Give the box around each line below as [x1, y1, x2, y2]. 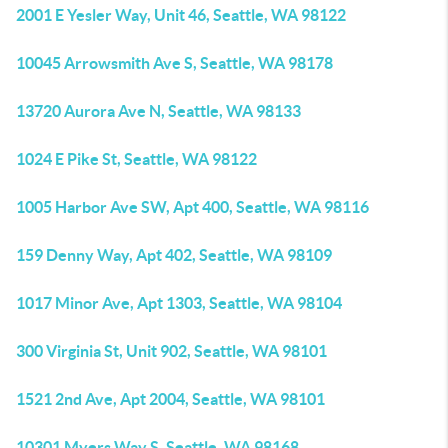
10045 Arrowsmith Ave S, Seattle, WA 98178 [16, 54, 333, 72]
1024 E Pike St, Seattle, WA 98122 [16, 150, 257, 168]
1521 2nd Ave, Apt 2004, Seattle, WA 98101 [16, 390, 325, 408]
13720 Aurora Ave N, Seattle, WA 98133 [16, 102, 301, 120]
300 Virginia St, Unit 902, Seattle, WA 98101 [16, 342, 327, 360]
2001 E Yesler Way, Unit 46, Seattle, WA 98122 [16, 6, 346, 24]
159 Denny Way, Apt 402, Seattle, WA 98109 [16, 246, 332, 264]
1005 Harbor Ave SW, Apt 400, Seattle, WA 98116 [16, 198, 369, 216]
